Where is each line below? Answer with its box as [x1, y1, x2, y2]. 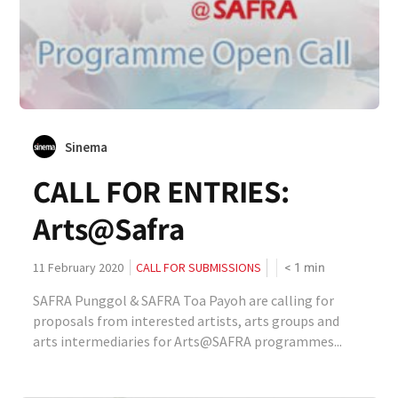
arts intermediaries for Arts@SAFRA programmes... [33, 332, 343, 350]
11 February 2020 [33, 259, 124, 275]
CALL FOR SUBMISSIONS [136, 259, 262, 275]
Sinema [65, 139, 108, 155]
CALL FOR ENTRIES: [33, 171, 290, 211]
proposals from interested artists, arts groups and [33, 312, 340, 330]
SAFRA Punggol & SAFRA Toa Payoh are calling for [33, 291, 335, 309]
